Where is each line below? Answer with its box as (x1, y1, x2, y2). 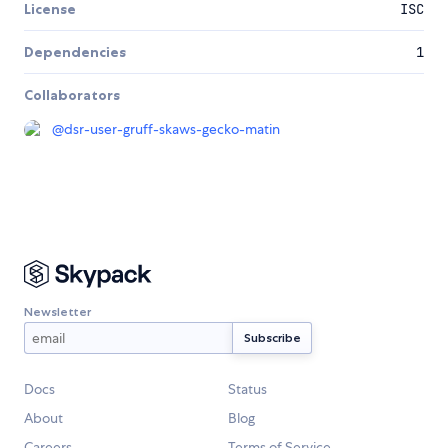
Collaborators (24, 86, 120, 105)
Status (228, 380, 267, 399)
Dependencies (24, 43, 126, 62)
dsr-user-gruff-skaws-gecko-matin (64, 120, 280, 139)
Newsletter (24, 303, 91, 319)
